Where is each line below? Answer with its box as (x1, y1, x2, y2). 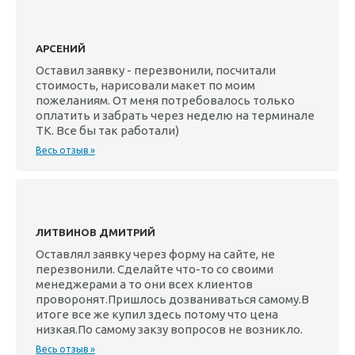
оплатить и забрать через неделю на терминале (36, 109, 315, 122)
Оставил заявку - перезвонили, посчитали (36, 63, 276, 77)
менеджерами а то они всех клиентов (36, 277, 253, 291)
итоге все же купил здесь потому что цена (36, 307, 278, 321)
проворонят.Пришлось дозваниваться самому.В (36, 292, 309, 306)
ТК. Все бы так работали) (36, 124, 179, 137)
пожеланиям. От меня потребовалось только (36, 94, 295, 107)
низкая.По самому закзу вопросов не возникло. (36, 323, 303, 336)
